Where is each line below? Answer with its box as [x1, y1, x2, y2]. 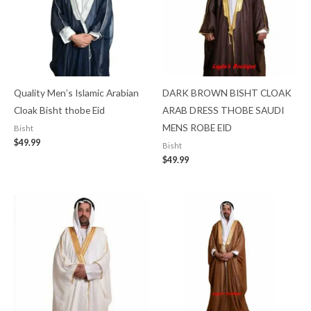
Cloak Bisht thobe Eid [14, 103, 105, 116]
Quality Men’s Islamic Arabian [14, 86, 139, 99]
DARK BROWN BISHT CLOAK [162, 86, 292, 99]
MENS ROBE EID [162, 121, 232, 133]
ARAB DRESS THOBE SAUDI [162, 103, 284, 116]
